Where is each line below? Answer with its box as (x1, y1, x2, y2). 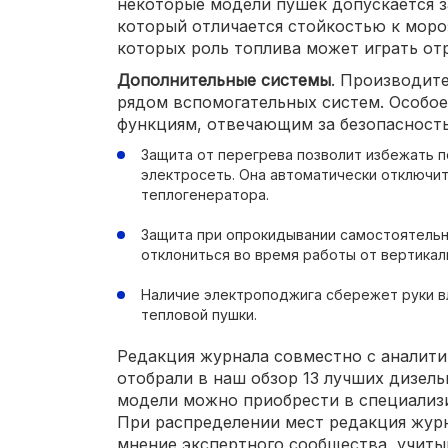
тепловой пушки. (141, 306, 257, 323)
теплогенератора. (141, 186, 269, 203)
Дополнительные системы (117, 70, 331, 90)
